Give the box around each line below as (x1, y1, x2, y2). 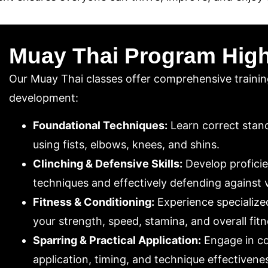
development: (9, 91, 79, 104)
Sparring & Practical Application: (33, 234, 202, 247)
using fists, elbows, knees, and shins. (33, 138, 220, 151)
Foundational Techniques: (33, 119, 168, 132)
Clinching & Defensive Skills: (33, 157, 183, 170)
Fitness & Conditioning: (33, 196, 155, 209)
